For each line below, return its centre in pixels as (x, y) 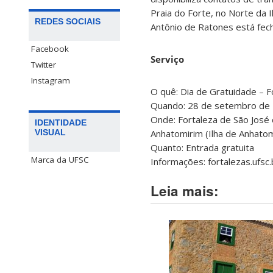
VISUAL (50, 133)
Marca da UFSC (60, 160)
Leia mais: (185, 191)
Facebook (50, 49)
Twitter (44, 65)
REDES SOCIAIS (68, 22)
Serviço (167, 59)
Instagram (51, 81)
